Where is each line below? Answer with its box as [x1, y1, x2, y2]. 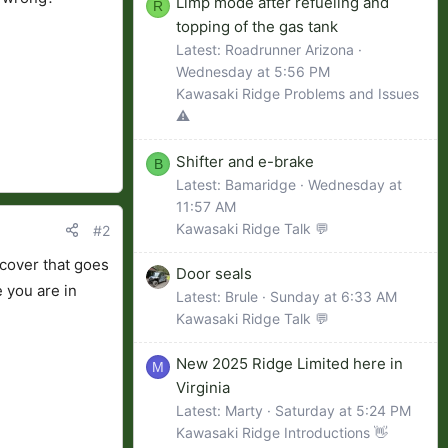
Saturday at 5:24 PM [275, 402, 411, 420]
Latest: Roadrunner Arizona [176, 41, 354, 59]
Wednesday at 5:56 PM [176, 63, 330, 81]
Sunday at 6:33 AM [270, 287, 397, 305]
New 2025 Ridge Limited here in [176, 354, 403, 374]
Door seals [176, 263, 252, 283]
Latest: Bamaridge [176, 175, 296, 193]
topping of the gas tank [176, 17, 338, 37]
